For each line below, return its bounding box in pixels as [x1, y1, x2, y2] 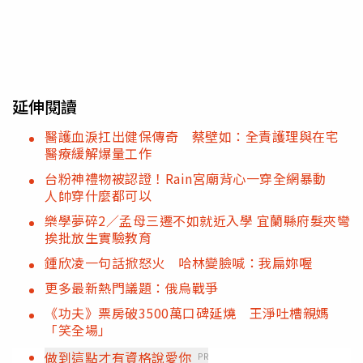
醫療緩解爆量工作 [45, 143, 152, 164]
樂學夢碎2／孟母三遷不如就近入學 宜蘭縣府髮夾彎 [45, 211, 350, 231]
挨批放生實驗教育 [45, 228, 152, 248]
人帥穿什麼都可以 [45, 186, 152, 206]
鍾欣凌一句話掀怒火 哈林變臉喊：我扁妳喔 [45, 253, 312, 273]
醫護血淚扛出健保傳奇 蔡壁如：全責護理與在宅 [45, 126, 339, 147]
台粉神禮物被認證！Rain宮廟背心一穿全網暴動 [45, 169, 340, 189]
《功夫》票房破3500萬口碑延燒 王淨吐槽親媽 [45, 303, 330, 323]
